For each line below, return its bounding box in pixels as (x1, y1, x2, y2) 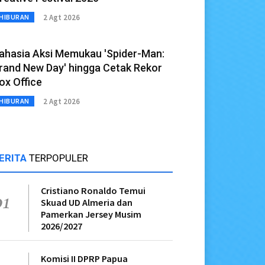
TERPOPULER (29, 152, 88, 164)
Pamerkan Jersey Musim (41, 208, 141, 221)
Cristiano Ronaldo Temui (41, 185, 146, 197)
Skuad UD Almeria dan (41, 196, 132, 209)
